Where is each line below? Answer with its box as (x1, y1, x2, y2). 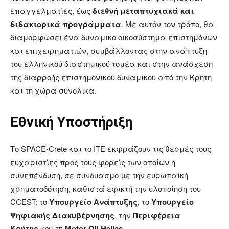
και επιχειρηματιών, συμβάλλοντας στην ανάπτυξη (10, 45, 207, 56)
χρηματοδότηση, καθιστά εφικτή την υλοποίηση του (10, 183, 201, 194)
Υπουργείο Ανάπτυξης (49, 196, 138, 208)
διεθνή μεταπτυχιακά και (93, 5, 194, 17)
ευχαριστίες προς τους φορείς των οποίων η (10, 156, 175, 168)
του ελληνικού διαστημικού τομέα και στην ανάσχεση (10, 58, 213, 70)
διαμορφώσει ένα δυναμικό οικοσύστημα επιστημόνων (10, 32, 217, 43)
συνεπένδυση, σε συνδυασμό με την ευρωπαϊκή (10, 170, 188, 181)
